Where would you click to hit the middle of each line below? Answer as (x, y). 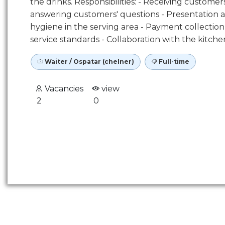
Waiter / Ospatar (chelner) (89, 62)
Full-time (173, 62)
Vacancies (63, 89)
